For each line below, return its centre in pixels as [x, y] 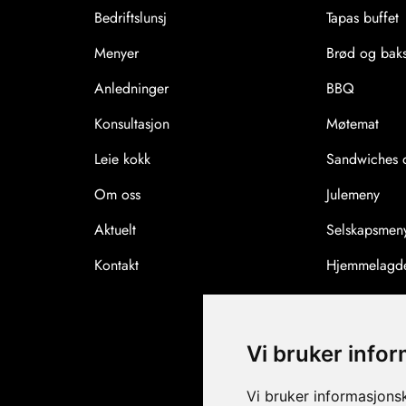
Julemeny [353, 195]
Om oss [118, 195]
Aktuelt [116, 230]
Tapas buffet [363, 18]
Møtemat [353, 124]
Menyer [117, 53]
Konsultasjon [132, 124]
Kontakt [117, 266]
